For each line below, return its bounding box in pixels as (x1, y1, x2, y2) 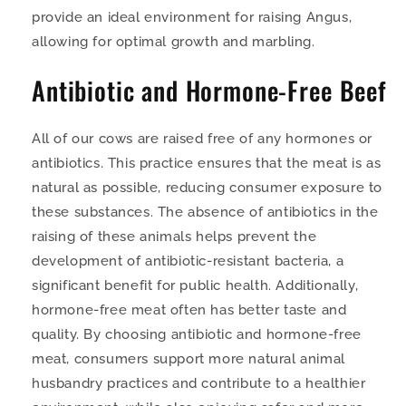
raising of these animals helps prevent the (32, 228, 317, 246)
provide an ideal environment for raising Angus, (32, 8, 353, 25)
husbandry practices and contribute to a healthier (32, 375, 366, 392)
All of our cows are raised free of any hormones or (32, 130, 373, 148)
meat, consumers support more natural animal (32, 351, 345, 368)
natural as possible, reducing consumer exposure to (32, 179, 383, 197)
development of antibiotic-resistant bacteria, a (32, 253, 344, 270)
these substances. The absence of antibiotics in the (32, 204, 379, 221)
